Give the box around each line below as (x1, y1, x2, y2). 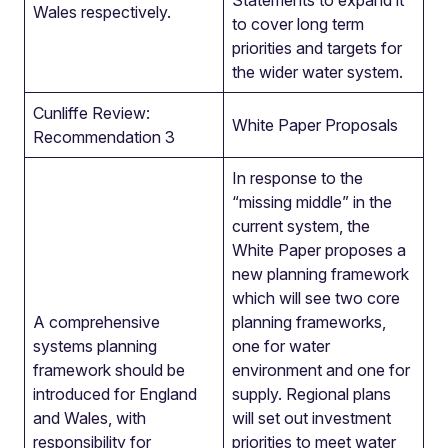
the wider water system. (232, 62, 403, 82)
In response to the (232, 168, 363, 188)
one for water (232, 336, 330, 356)
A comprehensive (33, 312, 160, 332)
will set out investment (232, 408, 391, 428)
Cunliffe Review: (33, 103, 150, 123)
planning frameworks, (232, 312, 386, 332)
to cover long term (232, 14, 364, 34)
